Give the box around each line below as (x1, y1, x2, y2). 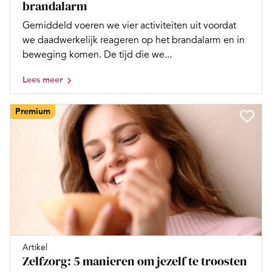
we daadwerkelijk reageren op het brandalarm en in (22, 33, 245, 46)
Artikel (22, 242, 47, 253)
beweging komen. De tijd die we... (22, 48, 172, 61)
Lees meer (22, 74, 63, 85)
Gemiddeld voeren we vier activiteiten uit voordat (22, 19, 236, 32)
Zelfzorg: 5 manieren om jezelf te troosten (22, 253, 247, 270)
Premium (15, 106, 50, 117)
